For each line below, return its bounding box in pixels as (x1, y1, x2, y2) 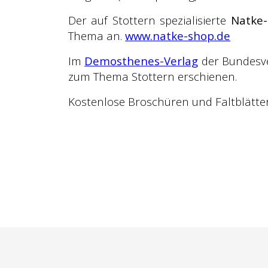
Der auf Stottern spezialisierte (68, 13, 231, 28)
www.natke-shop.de (125, 28, 230, 43)
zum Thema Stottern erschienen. (68, 69, 237, 84)
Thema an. (68, 28, 125, 43)
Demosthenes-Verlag (84, 53, 199, 68)
